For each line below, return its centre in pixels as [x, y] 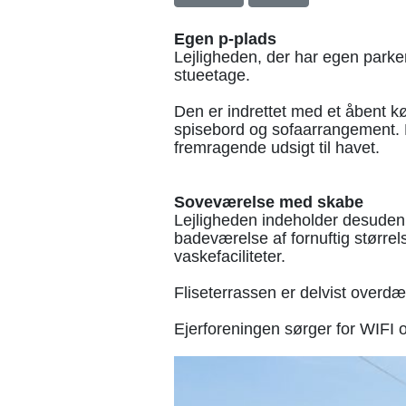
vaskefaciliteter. [230, 256]
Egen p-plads [225, 39]
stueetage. [212, 75]
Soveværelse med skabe [269, 202]
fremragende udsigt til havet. [277, 148]
